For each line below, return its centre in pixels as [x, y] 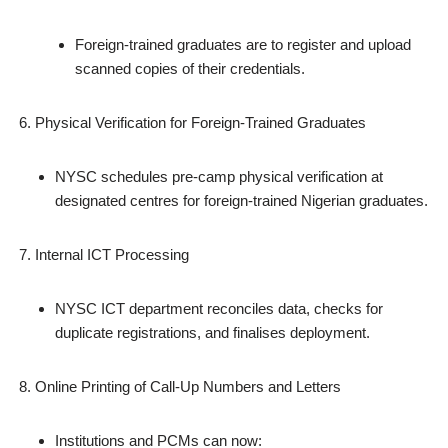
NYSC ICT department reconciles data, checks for [219, 308]
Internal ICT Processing [112, 254]
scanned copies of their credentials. [190, 68]
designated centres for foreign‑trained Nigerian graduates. [241, 200]
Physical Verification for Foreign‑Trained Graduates [200, 122]
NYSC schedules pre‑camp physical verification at [219, 176]
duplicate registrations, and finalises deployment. [212, 332]
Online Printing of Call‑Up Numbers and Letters [188, 386]
